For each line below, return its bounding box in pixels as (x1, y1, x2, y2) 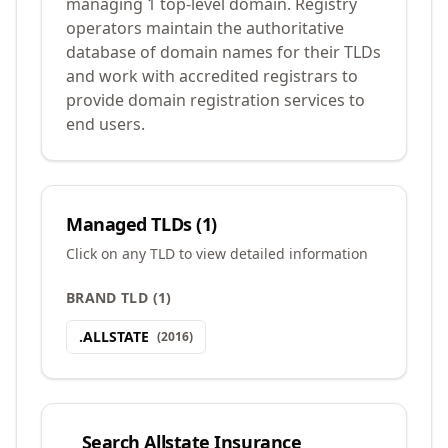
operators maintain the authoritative (66, 17, 344, 39)
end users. (66, 113, 145, 135)
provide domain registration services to (66, 89, 365, 111)
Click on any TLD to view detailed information (66, 244, 368, 263)
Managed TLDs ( (66, 212, 202, 236)
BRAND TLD (66, 288, 149, 307)
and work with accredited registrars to (66, 65, 358, 87)
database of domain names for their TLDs (66, 41, 381, 63)
